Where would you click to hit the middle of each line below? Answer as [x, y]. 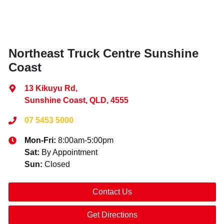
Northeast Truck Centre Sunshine [103, 53]
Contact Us [112, 191]
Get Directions [112, 214]
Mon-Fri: [41, 140]
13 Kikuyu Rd [50, 88]
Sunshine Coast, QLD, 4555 [76, 100]
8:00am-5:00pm [86, 140]
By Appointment [69, 152]
